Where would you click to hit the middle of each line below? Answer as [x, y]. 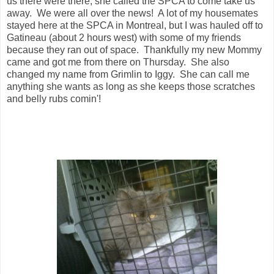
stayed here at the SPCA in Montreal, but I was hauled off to [135, 26]
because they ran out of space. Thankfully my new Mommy [134, 50]
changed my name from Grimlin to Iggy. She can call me [128, 75]
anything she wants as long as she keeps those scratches [131, 87]
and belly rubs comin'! [54, 99]
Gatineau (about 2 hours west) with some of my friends [124, 38]
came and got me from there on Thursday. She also [118, 62]
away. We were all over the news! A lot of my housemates [132, 13]
